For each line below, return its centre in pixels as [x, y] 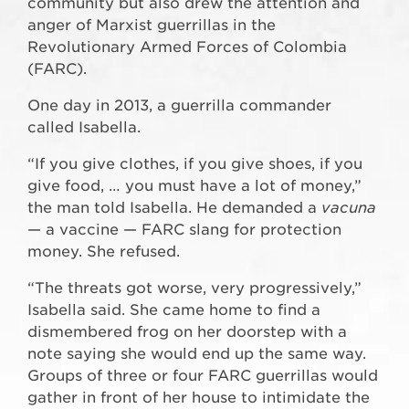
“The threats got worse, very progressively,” [194, 288]
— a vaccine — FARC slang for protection [184, 230]
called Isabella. [84, 128]
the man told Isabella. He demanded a [174, 208]
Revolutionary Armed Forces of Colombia [187, 47]
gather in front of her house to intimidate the [199, 398]
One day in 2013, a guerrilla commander [179, 106]
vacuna [349, 208]
